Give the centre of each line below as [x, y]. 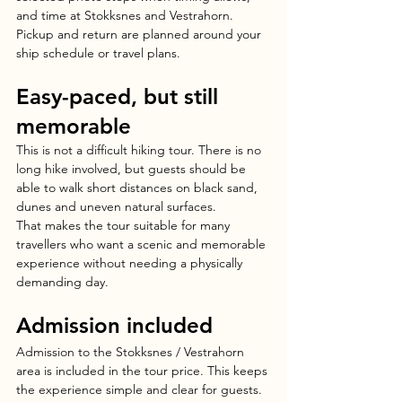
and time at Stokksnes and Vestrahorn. [127, 16]
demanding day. [62, 282]
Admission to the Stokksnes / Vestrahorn [132, 352]
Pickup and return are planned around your [140, 35]
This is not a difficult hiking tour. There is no [140, 150]
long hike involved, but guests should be [133, 169]
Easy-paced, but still [120, 97]
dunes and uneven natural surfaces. [116, 207]
